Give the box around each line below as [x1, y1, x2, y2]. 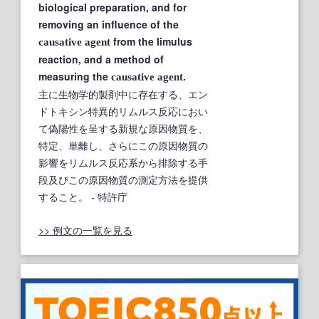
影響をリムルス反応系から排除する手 [38, 155, 208, 169]
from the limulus [110, 33, 192, 48]
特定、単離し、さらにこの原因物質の [38, 137, 208, 152]
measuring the [38, 68, 111, 83]
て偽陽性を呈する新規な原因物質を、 [38, 120, 208, 135]
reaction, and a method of [38, 51, 164, 66]
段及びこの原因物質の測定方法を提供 [38, 172, 208, 187]
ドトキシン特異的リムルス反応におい [38, 103, 208, 118]
